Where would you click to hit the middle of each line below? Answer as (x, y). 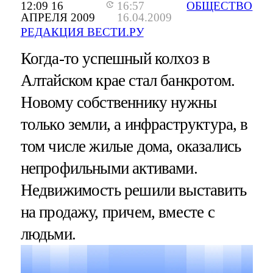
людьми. (48, 234)
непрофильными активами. (109, 168)
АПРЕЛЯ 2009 (58, 17)
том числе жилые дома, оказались (131, 146)
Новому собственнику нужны (119, 102)
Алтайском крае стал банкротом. (128, 80)
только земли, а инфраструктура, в (134, 124)
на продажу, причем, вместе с (117, 212)
